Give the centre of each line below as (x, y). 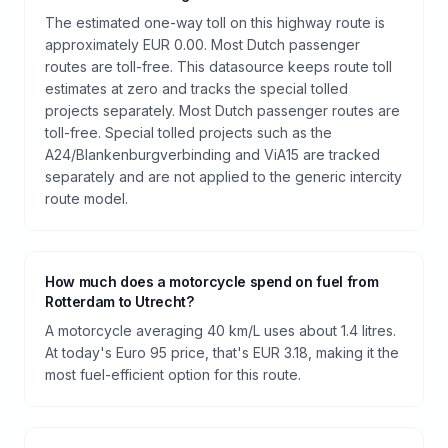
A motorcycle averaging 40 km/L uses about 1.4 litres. (220, 330)
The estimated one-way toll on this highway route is (215, 22)
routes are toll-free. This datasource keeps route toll (218, 66)
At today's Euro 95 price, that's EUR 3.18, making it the (222, 352)
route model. (86, 198)
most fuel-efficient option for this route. (173, 374)
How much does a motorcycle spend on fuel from (212, 281)
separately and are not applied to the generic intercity (223, 176)
